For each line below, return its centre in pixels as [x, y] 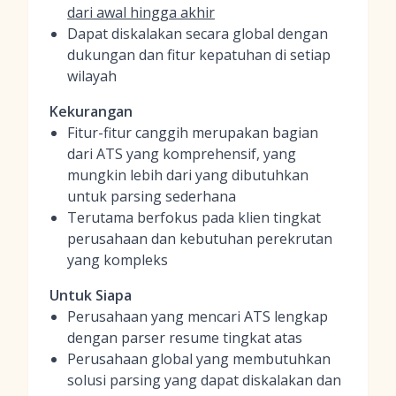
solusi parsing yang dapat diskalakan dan [204, 380]
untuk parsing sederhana [152, 196]
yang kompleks [118, 260]
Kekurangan [91, 111]
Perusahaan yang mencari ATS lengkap [198, 316]
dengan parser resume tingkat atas [185, 338]
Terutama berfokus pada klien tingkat [194, 217]
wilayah [92, 76]
